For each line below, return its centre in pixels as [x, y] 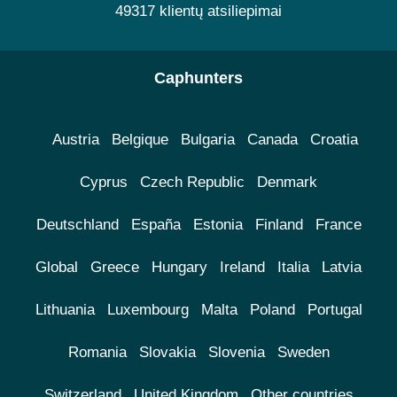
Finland [279, 225]
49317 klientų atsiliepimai [198, 12]
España [156, 225]
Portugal [335, 310]
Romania [97, 353]
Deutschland [77, 225]
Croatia [334, 140]
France [338, 225]
